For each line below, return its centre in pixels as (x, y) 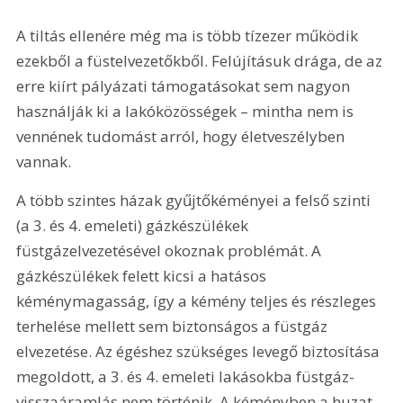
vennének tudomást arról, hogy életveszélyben (183, 137)
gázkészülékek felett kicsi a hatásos (143, 276)
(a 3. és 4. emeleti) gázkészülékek (134, 226)
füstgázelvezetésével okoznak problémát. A (171, 251)
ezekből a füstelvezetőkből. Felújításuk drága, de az (201, 61)
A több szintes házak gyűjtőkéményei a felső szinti (196, 201)
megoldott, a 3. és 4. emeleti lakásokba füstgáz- (186, 377)
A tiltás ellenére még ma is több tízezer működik (189, 36)
